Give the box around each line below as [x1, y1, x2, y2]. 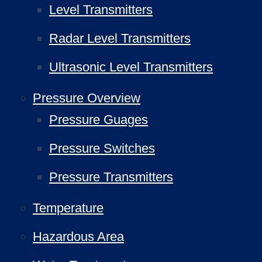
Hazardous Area [33, 229, 124, 244]
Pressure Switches [49, 141, 155, 156]
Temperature [33, 201, 104, 215]
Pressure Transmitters [49, 170, 173, 184]
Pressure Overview [33, 91, 140, 105]
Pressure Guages [49, 112, 148, 127]
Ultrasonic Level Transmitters [49, 60, 213, 74]
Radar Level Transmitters [49, 31, 191, 46]
